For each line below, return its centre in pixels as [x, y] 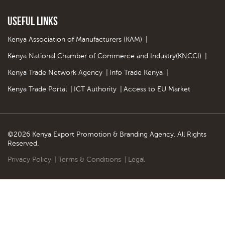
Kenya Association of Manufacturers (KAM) [75, 39]
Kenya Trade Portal [37, 89]
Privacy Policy [29, 159]
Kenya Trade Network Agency [55, 72]
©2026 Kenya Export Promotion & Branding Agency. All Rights [107, 134]
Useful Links [33, 21]
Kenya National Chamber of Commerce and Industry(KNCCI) [104, 56]
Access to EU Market [157, 89]
